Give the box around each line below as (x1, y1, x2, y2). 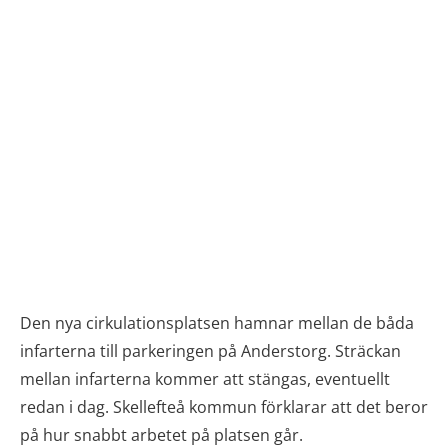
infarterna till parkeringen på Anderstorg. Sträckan (20, 340, 401, 362)
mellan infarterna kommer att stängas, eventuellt (20, 368, 390, 390)
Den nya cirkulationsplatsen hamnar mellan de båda (20, 312, 414, 334)
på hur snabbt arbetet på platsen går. (20, 424, 303, 446)
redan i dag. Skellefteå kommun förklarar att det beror (20, 396, 428, 418)
